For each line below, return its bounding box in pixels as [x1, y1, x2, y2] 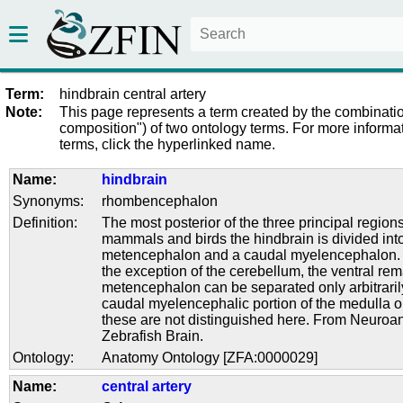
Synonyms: [13, 193, 85, 209]
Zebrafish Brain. [102, 327, 204, 344]
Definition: [13, 214, 78, 230]
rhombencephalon [102, 193, 219, 209]
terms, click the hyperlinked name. [59, 136, 275, 152]
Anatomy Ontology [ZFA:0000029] [102, 349, 318, 365]
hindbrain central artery [59, 85, 206, 102]
